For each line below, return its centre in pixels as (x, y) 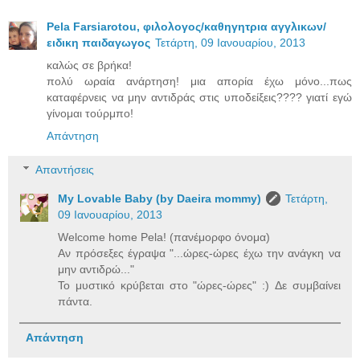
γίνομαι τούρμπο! (90, 114)
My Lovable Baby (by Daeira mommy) (160, 199)
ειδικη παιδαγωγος (98, 43)
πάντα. (76, 302)
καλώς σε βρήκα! (89, 65)
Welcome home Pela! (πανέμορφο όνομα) (164, 237)
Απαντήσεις (65, 170)
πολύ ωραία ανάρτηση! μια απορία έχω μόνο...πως (199, 82)
